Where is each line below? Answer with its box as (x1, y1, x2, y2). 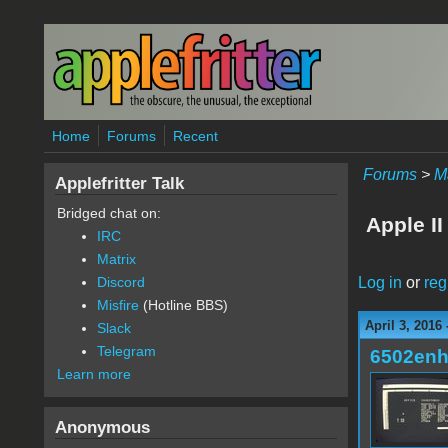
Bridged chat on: (56, 205, 161, 221)
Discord (96, 274, 145, 290)
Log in (357, 273, 402, 291)
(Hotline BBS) (138, 297, 228, 313)
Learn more (56, 366, 131, 382)
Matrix (96, 251, 136, 267)
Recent (172, 128, 218, 144)
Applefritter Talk (54, 173, 184, 193)
